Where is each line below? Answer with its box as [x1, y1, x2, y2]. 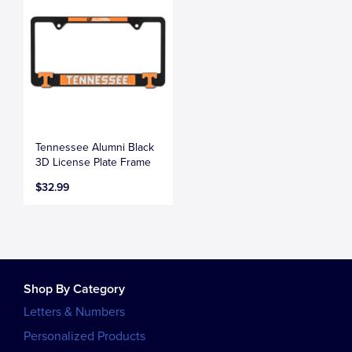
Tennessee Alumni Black [35, 140, 155, 154]
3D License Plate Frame [35, 155, 152, 169]
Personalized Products [24, 328, 145, 344]
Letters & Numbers [24, 303, 125, 320]
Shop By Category [24, 280, 125, 297]
